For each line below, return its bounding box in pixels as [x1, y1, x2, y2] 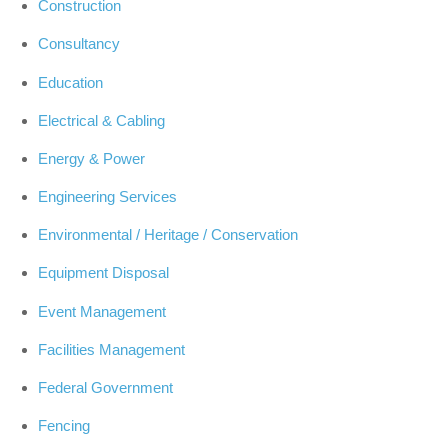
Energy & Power [37, 149, 145, 167]
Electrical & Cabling [37, 111, 165, 129]
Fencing [37, 417, 90, 435]
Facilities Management [37, 340, 185, 358]
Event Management [37, 302, 166, 320]
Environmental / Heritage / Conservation [37, 226, 298, 244]
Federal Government [37, 378, 173, 396]
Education [37, 73, 103, 91]
